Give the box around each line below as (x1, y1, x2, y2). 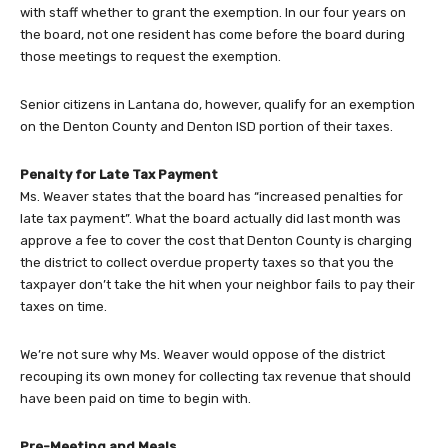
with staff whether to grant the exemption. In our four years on (20, 5, 406, 21)
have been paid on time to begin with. (20, 391, 251, 407)
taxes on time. (20, 299, 107, 315)
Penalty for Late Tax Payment (20, 167, 218, 183)
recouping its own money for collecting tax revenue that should (20, 369, 411, 385)
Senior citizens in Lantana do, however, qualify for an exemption (20, 97, 415, 113)
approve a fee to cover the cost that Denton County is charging (20, 233, 412, 249)
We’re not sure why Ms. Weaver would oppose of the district (20, 347, 385, 363)
